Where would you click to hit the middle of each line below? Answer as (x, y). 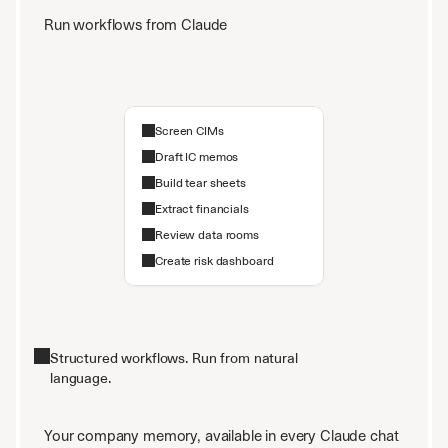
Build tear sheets (200, 183)
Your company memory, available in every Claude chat (221, 435)
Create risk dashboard (214, 261)
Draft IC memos (197, 157)
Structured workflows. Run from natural (174, 358)
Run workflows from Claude (136, 24)
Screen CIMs (189, 131)
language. (80, 378)
